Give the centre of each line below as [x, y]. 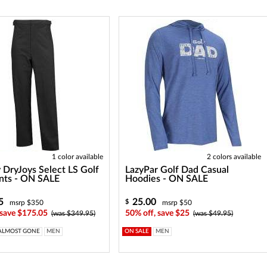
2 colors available [234, 157]
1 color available [77, 157]
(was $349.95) [73, 213]
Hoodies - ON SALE [167, 179]
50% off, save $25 [158, 213]
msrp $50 [177, 203]
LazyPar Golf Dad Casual [177, 170]
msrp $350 [26, 203]
